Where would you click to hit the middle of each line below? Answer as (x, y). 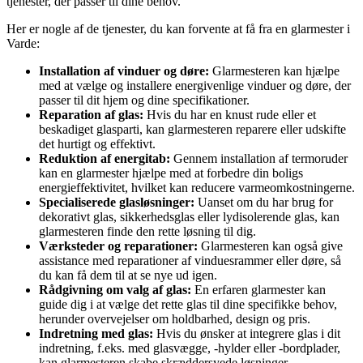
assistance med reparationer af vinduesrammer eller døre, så (190, 261)
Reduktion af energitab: (105, 159)
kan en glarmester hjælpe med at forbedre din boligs (171, 173)
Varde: (23, 44)
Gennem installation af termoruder (259, 159)
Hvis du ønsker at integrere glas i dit (247, 334)
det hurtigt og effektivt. (97, 144)
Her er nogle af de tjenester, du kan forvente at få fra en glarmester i (178, 29)
